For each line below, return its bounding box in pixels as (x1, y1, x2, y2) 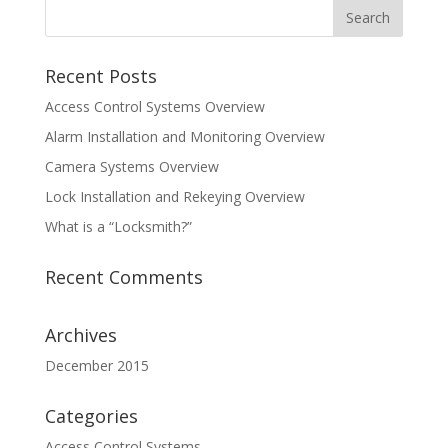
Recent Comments (44, 265, 203, 289)
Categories (44, 404, 138, 428)
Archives (44, 323, 117, 347)
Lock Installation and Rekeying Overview (44, 187, 305, 206)
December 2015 (44, 356, 149, 375)
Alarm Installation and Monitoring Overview (44, 127, 325, 146)
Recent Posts (44, 64, 157, 88)
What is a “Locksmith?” (44, 217, 192, 236)
